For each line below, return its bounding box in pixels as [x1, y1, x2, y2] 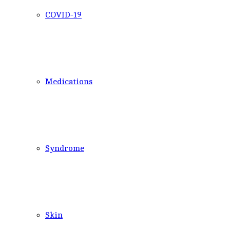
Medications [45, 77, 92, 86]
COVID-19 [45, 10, 82, 20]
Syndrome [45, 144, 84, 153]
